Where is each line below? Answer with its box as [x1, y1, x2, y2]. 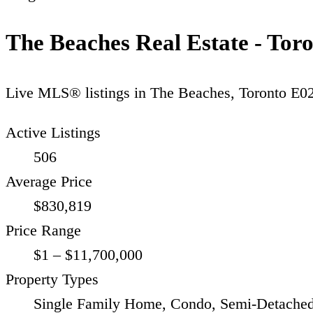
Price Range [6, 221, 81, 239]
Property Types [6, 270, 99, 288]
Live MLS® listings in [6, 83, 150, 101]
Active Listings [6, 123, 101, 141]
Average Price [6, 172, 92, 190]
